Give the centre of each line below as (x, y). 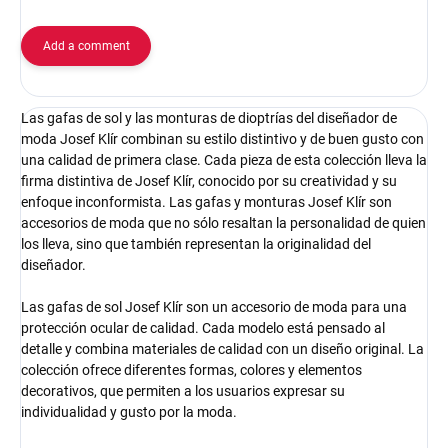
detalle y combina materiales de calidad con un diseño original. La (222, 349)
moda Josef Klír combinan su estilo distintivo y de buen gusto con (222, 139)
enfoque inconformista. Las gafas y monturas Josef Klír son (206, 202)
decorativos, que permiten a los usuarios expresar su (183, 391)
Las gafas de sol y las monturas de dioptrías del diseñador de (209, 118)
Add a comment (86, 46)
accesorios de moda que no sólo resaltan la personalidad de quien (223, 223)
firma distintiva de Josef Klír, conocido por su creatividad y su (209, 181)
